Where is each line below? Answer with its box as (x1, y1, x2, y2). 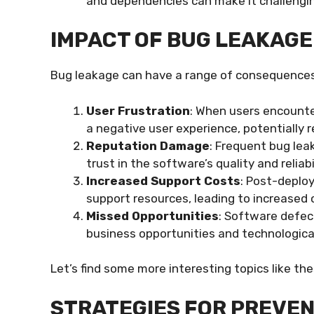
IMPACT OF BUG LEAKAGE (50, 27, 313, 53)
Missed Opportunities (86, 208, 219, 223)
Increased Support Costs (86, 173, 240, 188)
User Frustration (86, 103, 190, 118)
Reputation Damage (86, 138, 210, 153)
